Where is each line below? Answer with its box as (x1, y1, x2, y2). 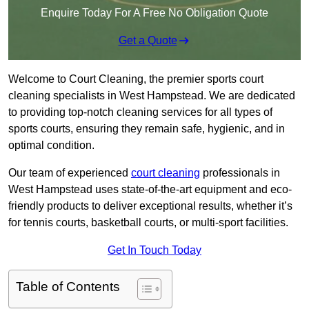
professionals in (200, 167, 280, 179)
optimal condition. (8, 139, 94, 152)
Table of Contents (16, 279, 120, 295)
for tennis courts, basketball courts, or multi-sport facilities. (8, 217, 288, 229)
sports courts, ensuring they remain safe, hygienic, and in (8, 123, 285, 135)
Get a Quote (118, 34, 177, 47)
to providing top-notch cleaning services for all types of (8, 106, 272, 119)
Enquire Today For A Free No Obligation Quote (41, 7, 268, 19)
